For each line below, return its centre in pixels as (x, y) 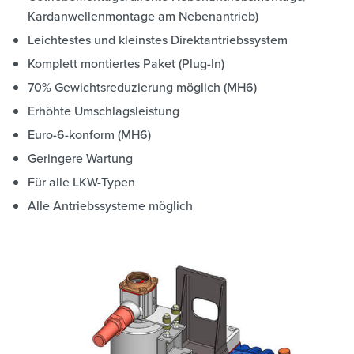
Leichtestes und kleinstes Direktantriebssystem (158, 40)
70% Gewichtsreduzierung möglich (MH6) (142, 87)
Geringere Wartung (80, 158)
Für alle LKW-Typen (81, 182)
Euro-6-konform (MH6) (89, 134)
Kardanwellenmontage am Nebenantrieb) (143, 16)
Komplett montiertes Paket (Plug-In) (126, 63)
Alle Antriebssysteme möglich (110, 205)
